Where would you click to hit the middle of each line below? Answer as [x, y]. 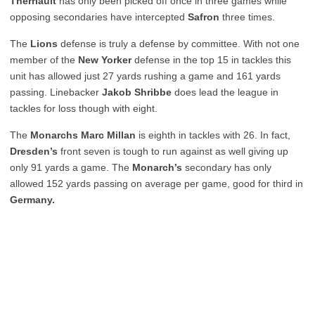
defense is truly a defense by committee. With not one [179, 44]
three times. [247, 17]
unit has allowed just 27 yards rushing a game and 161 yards [145, 76]
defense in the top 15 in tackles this [211, 60]
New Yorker [105, 60]
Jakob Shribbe [135, 92]
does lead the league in [225, 92]
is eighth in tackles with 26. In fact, [213, 135]
